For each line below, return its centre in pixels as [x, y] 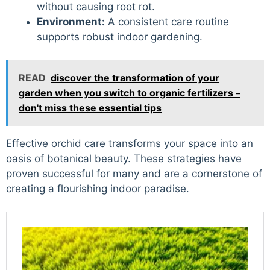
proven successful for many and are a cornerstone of [134, 173]
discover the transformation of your [135, 77]
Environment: [71, 22]
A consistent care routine [167, 22]
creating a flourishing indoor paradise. [98, 188]
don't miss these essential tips [90, 108]
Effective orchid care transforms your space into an [130, 143]
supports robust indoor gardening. [120, 37]
